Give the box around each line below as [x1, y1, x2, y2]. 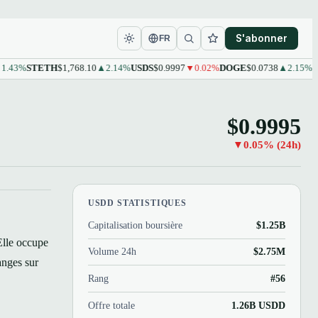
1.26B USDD [231, 300, 286, 312]
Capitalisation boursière [87, 219, 182, 231]
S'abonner [235, 32, 287, 44]
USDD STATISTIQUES [87, 197, 187, 208]
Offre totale [87, 300, 135, 312]
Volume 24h [87, 246, 136, 258]
